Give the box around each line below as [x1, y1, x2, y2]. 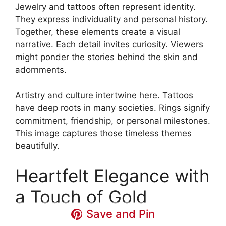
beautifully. [15, 140, 60, 151]
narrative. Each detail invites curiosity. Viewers [15, 39, 203, 50]
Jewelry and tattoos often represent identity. [15, 2, 196, 12]
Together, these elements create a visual [15, 27, 180, 37]
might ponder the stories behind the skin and [15, 52, 198, 63]
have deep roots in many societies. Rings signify [15, 102, 210, 113]
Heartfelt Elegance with [15, 165, 210, 187]
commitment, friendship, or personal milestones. [15, 115, 210, 126]
